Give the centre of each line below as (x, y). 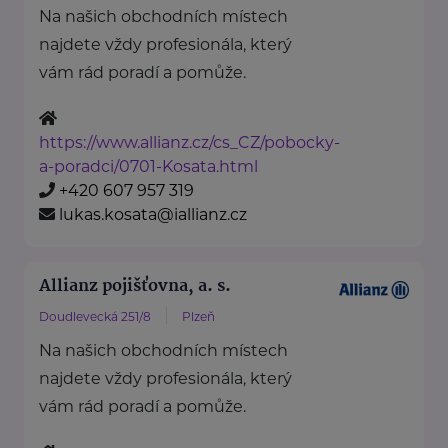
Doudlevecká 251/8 (95, 317)
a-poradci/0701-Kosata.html (148, 167)
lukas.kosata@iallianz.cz (153, 215)
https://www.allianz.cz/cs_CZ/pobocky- (189, 143)
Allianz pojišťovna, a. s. (135, 287)
